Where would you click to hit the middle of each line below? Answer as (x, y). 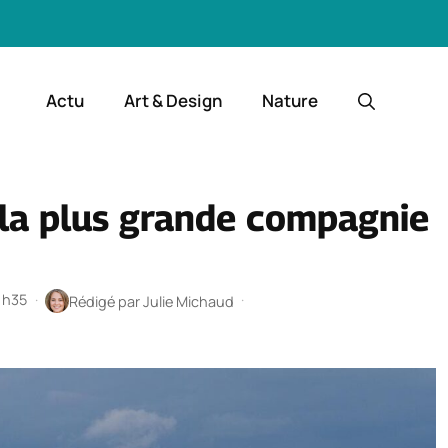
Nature (290, 101)
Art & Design (173, 101)
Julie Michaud (188, 301)
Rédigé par (105, 301)
